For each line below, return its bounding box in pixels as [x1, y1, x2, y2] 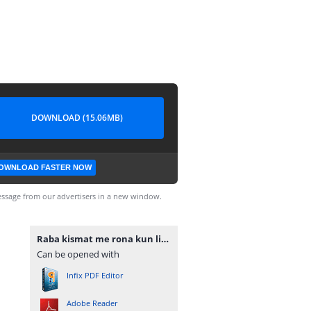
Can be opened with [37, 248, 119, 260]
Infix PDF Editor [67, 270, 123, 280]
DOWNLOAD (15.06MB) [31, 112, 123, 124]
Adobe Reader [67, 298, 117, 308]
